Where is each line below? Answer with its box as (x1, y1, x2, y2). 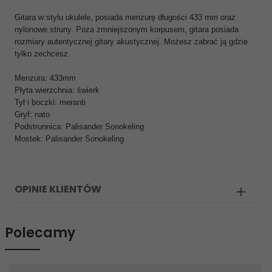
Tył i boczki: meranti (15, 98, 86, 107)
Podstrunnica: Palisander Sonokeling (15, 122, 144, 131)
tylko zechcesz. (15, 49, 70, 58)
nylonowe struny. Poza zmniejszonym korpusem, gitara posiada (15, 25, 239, 34)
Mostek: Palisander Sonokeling (15, 134, 124, 143)
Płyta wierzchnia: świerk (15, 86, 100, 95)
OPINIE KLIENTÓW (15, 182, 101, 196)
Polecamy (5, 223, 75, 242)
